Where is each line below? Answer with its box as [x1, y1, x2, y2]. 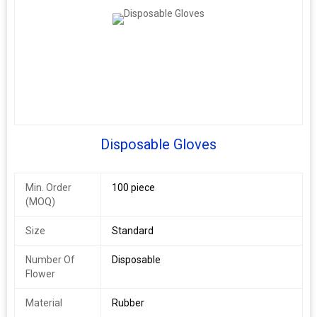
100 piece [111, 182, 155, 193]
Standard [111, 225, 154, 236]
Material [25, 297, 62, 309]
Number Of [25, 254, 75, 265]
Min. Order [25, 182, 71, 193]
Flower [25, 268, 55, 279]
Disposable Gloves [100, 136, 217, 153]
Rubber [111, 297, 144, 309]
